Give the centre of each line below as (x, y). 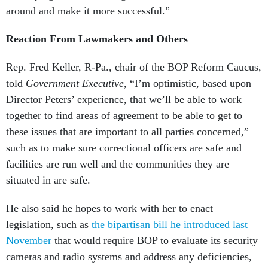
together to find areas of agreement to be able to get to (124, 116)
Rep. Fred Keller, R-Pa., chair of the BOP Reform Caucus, (134, 67)
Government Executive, (78, 83)
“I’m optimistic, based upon (191, 83)
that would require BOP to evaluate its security (155, 241)
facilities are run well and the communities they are (118, 164)
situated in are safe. (50, 180)
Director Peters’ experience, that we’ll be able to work (124, 100)
